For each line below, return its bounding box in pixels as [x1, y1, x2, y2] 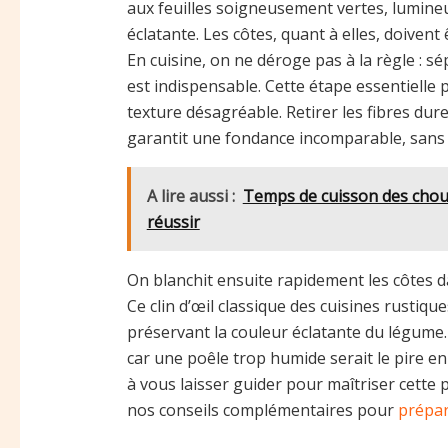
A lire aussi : [146, 184, 235, 207]
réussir [146, 210, 200, 233]
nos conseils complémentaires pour [126, 398, 398, 421]
